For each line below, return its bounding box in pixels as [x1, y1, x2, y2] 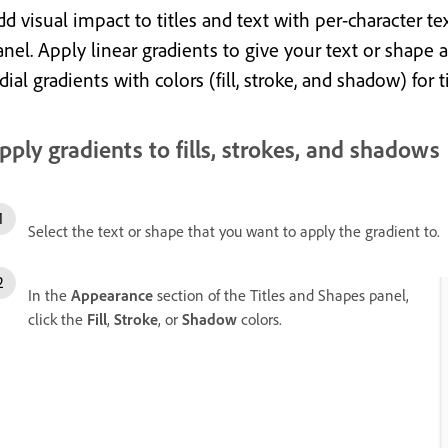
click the [28, 308, 87, 329]
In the [28, 284, 71, 305]
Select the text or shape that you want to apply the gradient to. [28, 220, 440, 241]
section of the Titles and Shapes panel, [153, 284, 409, 305]
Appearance [71, 284, 153, 305]
